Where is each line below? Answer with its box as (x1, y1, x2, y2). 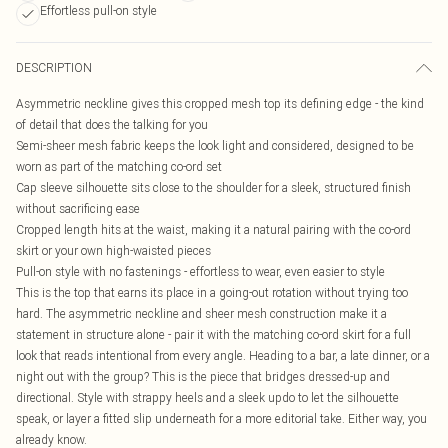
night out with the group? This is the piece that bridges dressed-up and (16, 369, 390, 384)
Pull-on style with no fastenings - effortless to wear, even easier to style (16, 264, 385, 279)
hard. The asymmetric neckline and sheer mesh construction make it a (16, 306, 387, 321)
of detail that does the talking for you (16, 117, 208, 132)
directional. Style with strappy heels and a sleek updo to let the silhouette (16, 390, 399, 405)
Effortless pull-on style (40, 3, 157, 18)
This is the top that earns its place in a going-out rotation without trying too (16, 285, 408, 300)
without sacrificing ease (16, 201, 140, 216)
